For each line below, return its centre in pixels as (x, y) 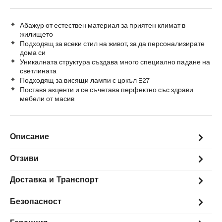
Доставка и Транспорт (54, 181)
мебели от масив (47, 99)
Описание (29, 138)
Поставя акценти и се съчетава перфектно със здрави (107, 90)
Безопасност (36, 202)
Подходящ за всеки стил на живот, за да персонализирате (112, 44)
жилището (36, 34)
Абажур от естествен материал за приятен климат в (103, 26)
